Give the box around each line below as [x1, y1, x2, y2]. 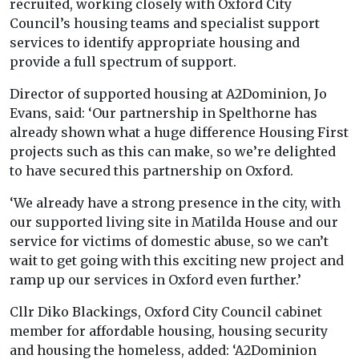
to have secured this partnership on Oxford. [10, 163, 293, 179]
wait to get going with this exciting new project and [10, 252, 344, 269]
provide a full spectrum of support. [10, 54, 236, 71]
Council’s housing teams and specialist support [10, 15, 320, 32]
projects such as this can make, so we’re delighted [10, 143, 336, 160]
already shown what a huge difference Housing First [10, 124, 349, 141]
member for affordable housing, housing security [10, 323, 328, 340]
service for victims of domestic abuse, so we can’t [10, 233, 329, 250]
